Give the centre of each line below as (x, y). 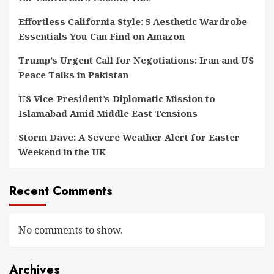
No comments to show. (71, 230)
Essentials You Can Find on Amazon (102, 36)
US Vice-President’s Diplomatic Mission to (117, 98)
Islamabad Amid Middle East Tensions (108, 113)
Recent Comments (61, 191)
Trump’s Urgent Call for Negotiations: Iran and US (136, 60)
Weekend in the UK (62, 152)
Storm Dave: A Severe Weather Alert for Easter (129, 137)
